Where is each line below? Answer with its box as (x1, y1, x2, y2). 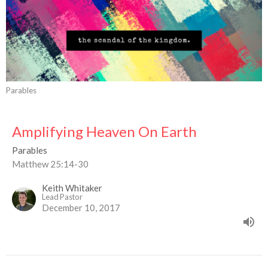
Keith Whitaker (42, 182, 102, 194)
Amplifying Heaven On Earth (12, 123, 197, 141)
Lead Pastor (42, 192, 83, 202)
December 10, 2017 (42, 202, 120, 214)
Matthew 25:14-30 (12, 159, 89, 170)
